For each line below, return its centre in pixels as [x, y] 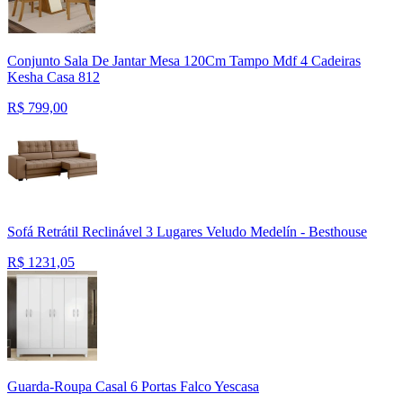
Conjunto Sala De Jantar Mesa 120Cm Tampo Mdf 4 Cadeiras [184, 61]
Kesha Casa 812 [54, 77]
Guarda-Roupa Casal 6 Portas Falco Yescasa [133, 387]
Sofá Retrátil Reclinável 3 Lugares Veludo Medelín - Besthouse [187, 232]
